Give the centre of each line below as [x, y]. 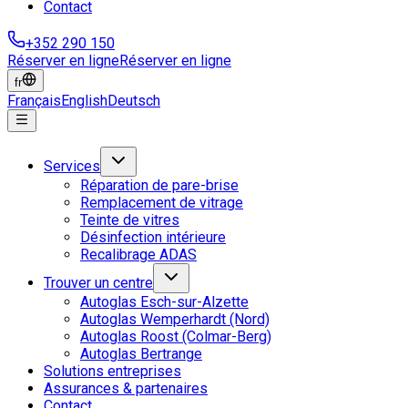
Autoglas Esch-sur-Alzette [164, 302]
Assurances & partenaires [126, 388]
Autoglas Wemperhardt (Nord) [175, 319]
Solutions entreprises [112, 371]
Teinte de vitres [130, 220]
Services [72, 166]
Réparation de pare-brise [159, 185]
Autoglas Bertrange [141, 354]
